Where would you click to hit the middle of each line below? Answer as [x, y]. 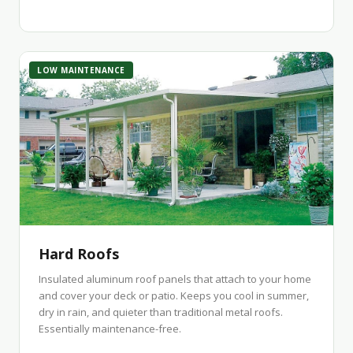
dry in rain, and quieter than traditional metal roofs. [161, 312]
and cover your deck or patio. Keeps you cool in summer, [174, 295]
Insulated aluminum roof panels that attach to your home [175, 279]
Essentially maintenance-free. [110, 329]
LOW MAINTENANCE [81, 70]
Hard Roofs [79, 254]
